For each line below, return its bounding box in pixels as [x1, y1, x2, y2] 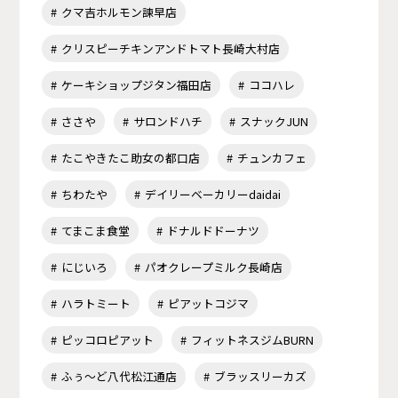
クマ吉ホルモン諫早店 [61, 3, 178, 20]
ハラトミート [61, 294, 131, 312]
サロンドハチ [133, 112, 203, 130]
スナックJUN [240, 112, 309, 130]
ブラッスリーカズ [214, 367, 307, 385]
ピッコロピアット [61, 330, 155, 348]
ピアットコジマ [168, 294, 250, 312]
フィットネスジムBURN [191, 330, 314, 348]
